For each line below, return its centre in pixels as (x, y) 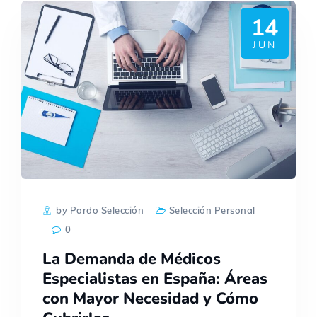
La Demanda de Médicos (132, 259)
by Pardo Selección (99, 211)
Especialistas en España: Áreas (155, 279)
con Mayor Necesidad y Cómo (150, 299)
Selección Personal (212, 211)
